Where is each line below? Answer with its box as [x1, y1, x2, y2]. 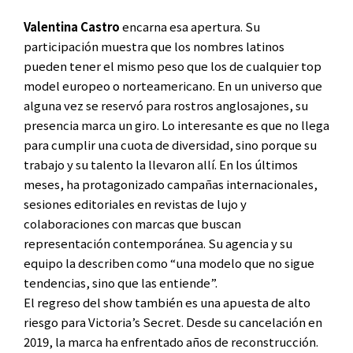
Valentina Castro [24, 18, 120, 35]
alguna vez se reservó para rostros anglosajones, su [24, 97, 308, 114]
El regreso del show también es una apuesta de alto [24, 294, 310, 311]
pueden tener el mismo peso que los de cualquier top [24, 58, 321, 75]
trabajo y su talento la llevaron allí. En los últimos [24, 156, 298, 173]
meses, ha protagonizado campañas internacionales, [24, 176, 318, 193]
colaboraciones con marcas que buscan [24, 215, 241, 232]
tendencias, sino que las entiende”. [24, 274, 217, 292]
